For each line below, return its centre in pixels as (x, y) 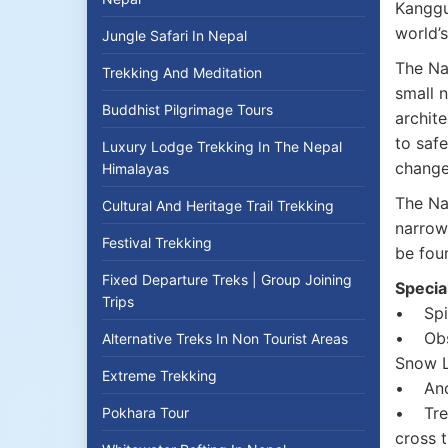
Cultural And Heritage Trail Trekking (218, 205)
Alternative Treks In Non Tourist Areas (225, 338)
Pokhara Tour (145, 412)
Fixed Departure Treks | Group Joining (227, 279)
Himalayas (135, 168)
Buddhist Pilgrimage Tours (187, 109)
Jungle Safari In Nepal (174, 35)
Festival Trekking (157, 242)
